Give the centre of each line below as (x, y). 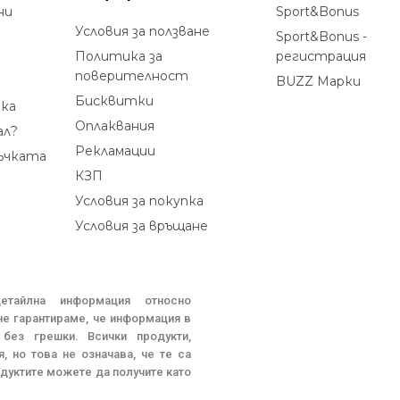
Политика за (119, 56)
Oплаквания (115, 126)
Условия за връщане (142, 226)
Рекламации (115, 151)
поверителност (132, 76)
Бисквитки (114, 101)
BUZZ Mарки (318, 81)
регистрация (321, 56)
